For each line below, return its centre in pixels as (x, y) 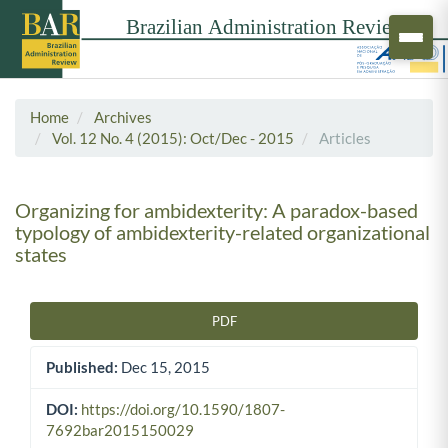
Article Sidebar (87, 329)
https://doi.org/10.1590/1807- (183, 409)
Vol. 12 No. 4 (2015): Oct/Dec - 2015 (173, 137)
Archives (123, 116)
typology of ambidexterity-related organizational (222, 231)
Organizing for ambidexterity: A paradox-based (216, 209)
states (41, 253)
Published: (82, 367)
